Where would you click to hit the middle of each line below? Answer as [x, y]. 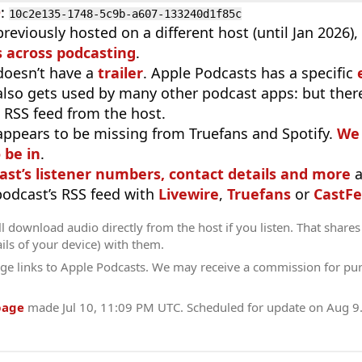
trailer [120, 72]
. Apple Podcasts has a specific [250, 72]
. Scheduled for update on [253, 307]
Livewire [189, 194]
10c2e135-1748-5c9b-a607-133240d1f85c [125, 13]
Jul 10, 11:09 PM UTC [121, 307]
